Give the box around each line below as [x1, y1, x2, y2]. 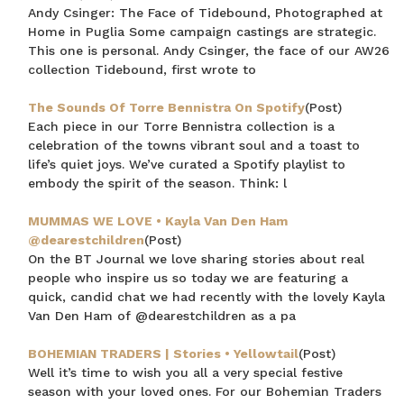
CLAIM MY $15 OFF [128, 30, 278, 48]
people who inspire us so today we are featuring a [28, 271, 349, 285]
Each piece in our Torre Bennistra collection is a [28, 119, 335, 133]
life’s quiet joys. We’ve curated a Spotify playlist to [28, 157, 346, 171]
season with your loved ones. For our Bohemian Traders [28, 384, 382, 399]
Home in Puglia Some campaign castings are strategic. [28, 24, 377, 39]
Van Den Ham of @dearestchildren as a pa [28, 308, 297, 323]
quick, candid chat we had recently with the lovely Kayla [28, 289, 386, 304]
